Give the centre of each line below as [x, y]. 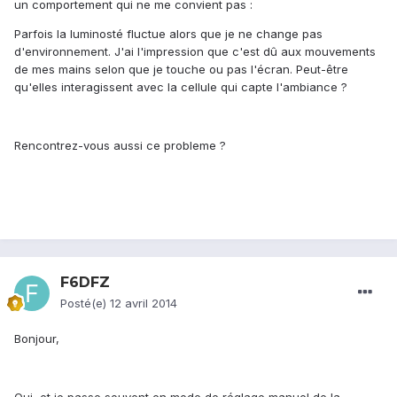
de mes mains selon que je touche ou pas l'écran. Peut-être [181, 70]
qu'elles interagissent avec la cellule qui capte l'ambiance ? [181, 87]
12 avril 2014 [144, 304]
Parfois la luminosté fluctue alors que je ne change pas [168, 34]
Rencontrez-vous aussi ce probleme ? [120, 146]
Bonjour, [37, 339]
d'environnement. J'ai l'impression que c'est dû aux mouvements [195, 52]
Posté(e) [85, 304]
